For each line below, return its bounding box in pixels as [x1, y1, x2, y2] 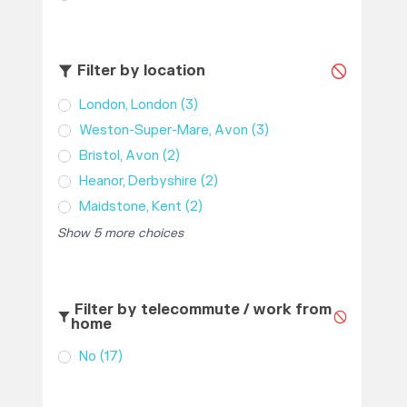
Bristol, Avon [78, 146, 159, 164]
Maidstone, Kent [78, 197, 182, 215]
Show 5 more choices [56, 224, 184, 241]
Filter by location [73, 62, 205, 81]
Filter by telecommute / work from [71, 300, 333, 319]
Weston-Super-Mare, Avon [78, 121, 248, 139]
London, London [78, 95, 177, 114]
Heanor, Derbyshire [78, 172, 197, 190]
